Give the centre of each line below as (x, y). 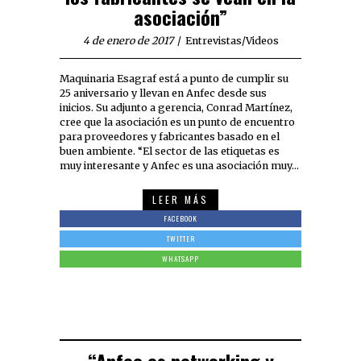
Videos (262, 41)
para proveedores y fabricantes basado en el (170, 137)
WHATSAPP (180, 259)
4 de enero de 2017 (128, 41)
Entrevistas (213, 41)
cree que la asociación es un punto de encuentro (177, 122)
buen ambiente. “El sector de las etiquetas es (170, 151)
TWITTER (180, 239)
